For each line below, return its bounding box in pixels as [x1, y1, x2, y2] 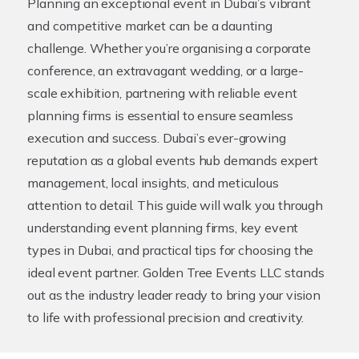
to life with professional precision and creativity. [27, 309, 305, 325]
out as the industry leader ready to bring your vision [27, 287, 321, 303]
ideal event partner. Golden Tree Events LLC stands [27, 264, 325, 280]
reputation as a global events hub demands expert [27, 152, 318, 168]
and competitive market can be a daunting [27, 18, 273, 34]
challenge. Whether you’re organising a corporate [27, 40, 311, 56]
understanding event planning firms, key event [27, 220, 299, 236]
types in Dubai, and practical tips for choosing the [27, 242, 314, 258]
